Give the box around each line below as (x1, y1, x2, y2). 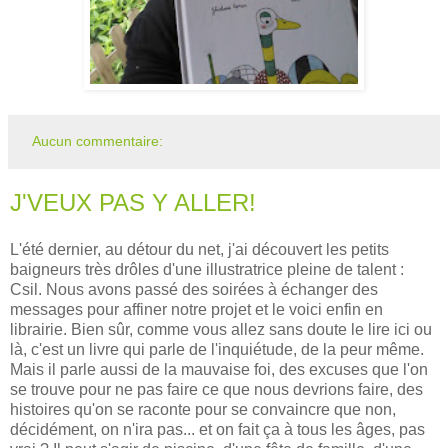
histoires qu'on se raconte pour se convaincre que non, (10, 401, 396, 419)
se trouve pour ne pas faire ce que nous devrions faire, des (10, 381, 423, 399)
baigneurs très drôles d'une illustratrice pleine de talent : (10, 261, 404, 279)
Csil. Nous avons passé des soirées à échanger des (10, 281, 378, 299)
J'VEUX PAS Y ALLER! (10, 188, 256, 216)
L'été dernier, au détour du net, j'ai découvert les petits (10, 241, 389, 259)
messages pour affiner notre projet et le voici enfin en (10, 301, 383, 319)
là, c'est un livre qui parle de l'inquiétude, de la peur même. (10, 341, 424, 359)
